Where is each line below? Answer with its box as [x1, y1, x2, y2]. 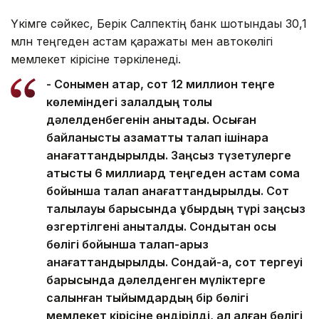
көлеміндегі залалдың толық [46, 94, 212, 109]
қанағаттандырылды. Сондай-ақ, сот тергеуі [46, 254, 303, 269]
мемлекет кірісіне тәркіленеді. [11, 51, 181, 66]
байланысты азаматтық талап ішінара [46, 130, 268, 145]
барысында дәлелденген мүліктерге [46, 272, 266, 287]
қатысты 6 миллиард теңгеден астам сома [46, 165, 300, 180]
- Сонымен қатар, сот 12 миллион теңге [46, 76, 275, 91]
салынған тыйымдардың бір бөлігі [46, 290, 249, 305]
